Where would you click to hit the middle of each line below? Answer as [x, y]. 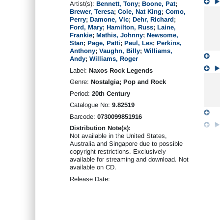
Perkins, [169, 43]
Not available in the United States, [118, 136]
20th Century [111, 93]
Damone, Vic [109, 19]
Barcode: [83, 116]
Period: [81, 93]
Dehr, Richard [153, 19]
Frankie [81, 35]
